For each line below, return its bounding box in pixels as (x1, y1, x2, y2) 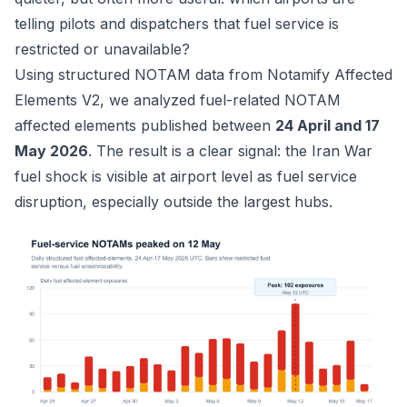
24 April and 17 (275, 116, 380, 134)
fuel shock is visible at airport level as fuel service (15, 167, 357, 185)
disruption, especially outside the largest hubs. (15, 193, 333, 211)
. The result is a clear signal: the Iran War (88, 142, 372, 160)
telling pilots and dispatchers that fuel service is (15, 15, 339, 33)
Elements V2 (15, 91, 100, 109)
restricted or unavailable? (15, 40, 190, 58)
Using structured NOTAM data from (15, 65, 267, 84)
